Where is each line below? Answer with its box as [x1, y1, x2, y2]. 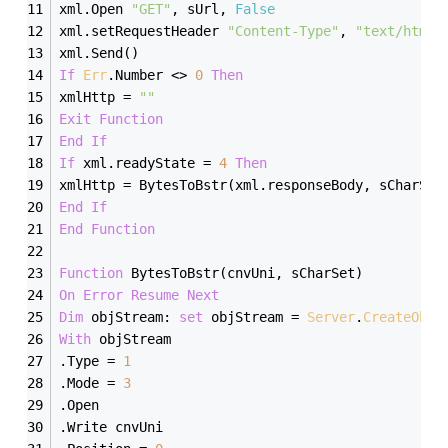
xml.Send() [59, 44, 148, 61]
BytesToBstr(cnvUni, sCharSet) [123, 264, 372, 281]
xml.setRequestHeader [59, 22, 228, 39]
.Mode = [59, 374, 124, 391]
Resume [131, 286, 180, 303]
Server [307, 308, 356, 325]
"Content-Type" [227, 22, 340, 39]
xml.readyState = [75, 154, 220, 171]
